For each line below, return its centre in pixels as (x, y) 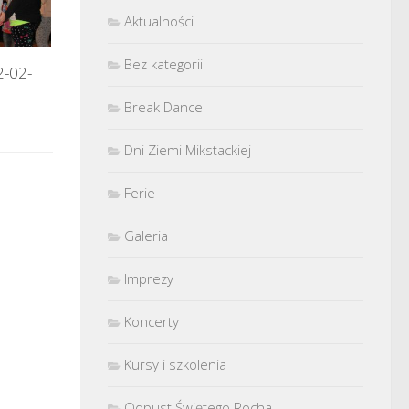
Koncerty (152, 321)
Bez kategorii (163, 63)
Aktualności (159, 21)
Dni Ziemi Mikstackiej (188, 149)
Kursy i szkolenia (175, 364)
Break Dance (163, 106)
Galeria (146, 235)
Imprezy (149, 278)
